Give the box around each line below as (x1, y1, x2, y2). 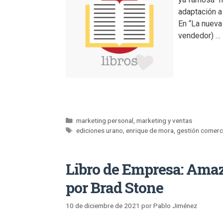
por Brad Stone (66, 177, 163, 197)
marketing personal (76, 116, 134, 124)
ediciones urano (76, 126, 123, 134)
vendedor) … (178, 30, 221, 40)
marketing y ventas (136, 116, 193, 124)
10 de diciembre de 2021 (66, 201, 140, 210)
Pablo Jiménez (153, 201, 197, 210)
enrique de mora (126, 126, 174, 134)
